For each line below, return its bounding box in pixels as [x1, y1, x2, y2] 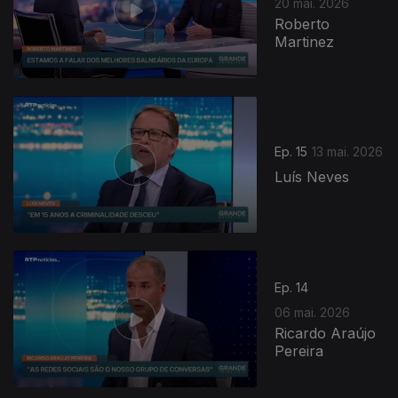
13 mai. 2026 [312, 144, 384, 160]
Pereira [275, 341, 324, 360]
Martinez [275, 32, 335, 51]
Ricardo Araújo [275, 323, 377, 342]
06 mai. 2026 [275, 304, 351, 320]
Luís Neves [275, 168, 350, 187]
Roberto [275, 14, 330, 33]
